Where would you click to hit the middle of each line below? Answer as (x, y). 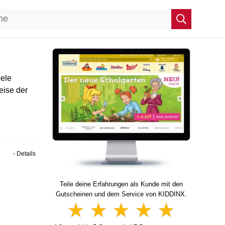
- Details (24, 154)
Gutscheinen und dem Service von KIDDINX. (121, 194)
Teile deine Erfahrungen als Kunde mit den (121, 184)
